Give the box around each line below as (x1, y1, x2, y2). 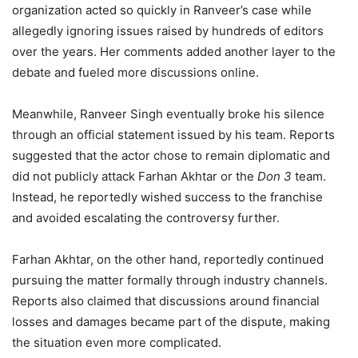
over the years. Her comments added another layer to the (12, 44, 336, 60)
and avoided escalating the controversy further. (12, 210, 280, 226)
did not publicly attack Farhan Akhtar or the (12, 169, 257, 185)
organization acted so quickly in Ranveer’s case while (12, 2, 312, 18)
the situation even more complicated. (12, 335, 221, 351)
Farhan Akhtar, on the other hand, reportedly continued (12, 252, 324, 268)
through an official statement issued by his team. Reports (12, 127, 335, 143)
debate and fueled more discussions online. (12, 65, 259, 81)
